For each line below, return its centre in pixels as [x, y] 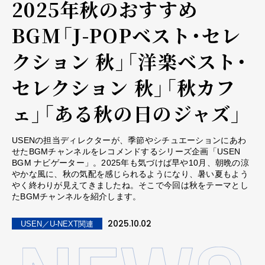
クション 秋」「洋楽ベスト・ [130, 61]
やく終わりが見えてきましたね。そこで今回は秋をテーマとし [130, 185]
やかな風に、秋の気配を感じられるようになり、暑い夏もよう [130, 174]
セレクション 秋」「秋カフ [124, 87]
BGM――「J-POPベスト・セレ [127, 35]
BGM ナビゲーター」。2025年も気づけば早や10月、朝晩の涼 [130, 163]
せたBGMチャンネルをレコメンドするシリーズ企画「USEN [126, 151]
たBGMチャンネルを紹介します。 [77, 196]
